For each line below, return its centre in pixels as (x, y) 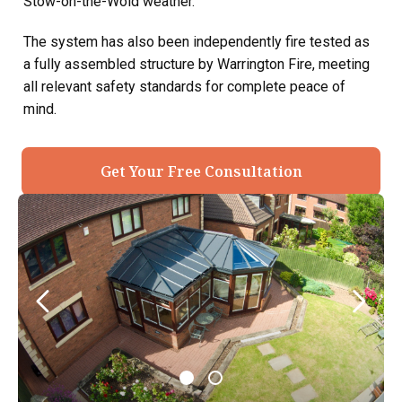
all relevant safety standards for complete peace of (184, 87)
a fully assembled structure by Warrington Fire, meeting (197, 64)
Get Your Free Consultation (201, 171)
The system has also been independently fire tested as (197, 42)
